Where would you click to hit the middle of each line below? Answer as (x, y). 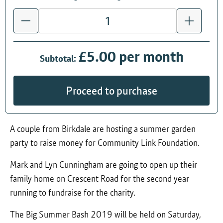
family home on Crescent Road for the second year (100, 178)
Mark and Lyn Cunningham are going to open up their (104, 164)
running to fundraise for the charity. (73, 192)
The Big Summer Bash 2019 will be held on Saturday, (106, 214)
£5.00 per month (131, 56)
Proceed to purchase (111, 90)
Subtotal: (59, 58)
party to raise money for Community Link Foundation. (105, 142)
